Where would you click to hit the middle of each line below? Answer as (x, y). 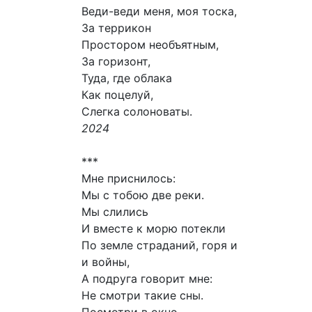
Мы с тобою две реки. (143, 195)
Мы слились (115, 212)
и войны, (106, 262)
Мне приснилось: (128, 179)
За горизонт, (116, 62)
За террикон (116, 28)
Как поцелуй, (117, 95)
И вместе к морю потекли (154, 229)
